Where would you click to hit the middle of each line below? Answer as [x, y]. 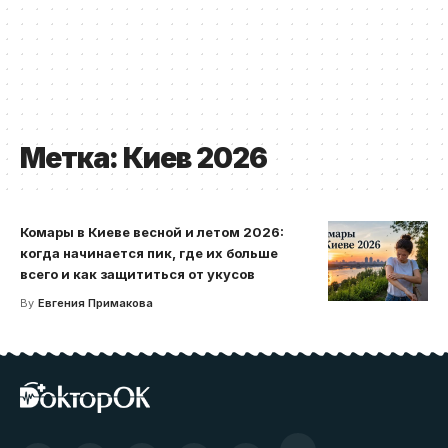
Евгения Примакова [95, 303]
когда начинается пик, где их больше [149, 253]
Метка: [71, 158]
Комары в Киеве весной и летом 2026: [152, 232]
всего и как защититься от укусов [137, 274]
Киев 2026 [195, 158]
